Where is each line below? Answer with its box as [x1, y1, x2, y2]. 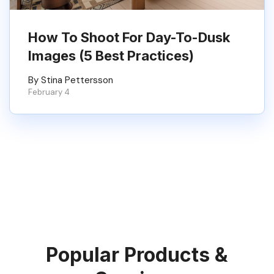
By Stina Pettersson [28, 74, 113, 86]
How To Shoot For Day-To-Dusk [28, 29, 230, 45]
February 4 [28, 87, 70, 97]
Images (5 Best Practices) [28, 48, 194, 64]
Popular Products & [46, 243, 228, 267]
